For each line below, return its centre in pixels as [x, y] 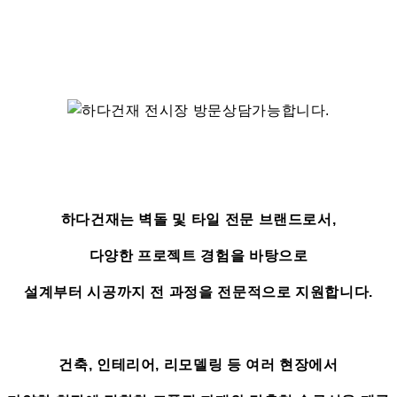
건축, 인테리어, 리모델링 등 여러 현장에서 [198, 365]
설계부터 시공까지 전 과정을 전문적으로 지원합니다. [198, 292]
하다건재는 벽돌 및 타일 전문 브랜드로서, [198, 220]
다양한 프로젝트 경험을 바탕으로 [198, 256]
